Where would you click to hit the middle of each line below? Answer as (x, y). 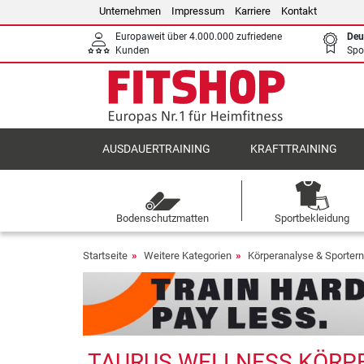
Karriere (253, 11)
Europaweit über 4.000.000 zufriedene (199, 37)
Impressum (198, 11)
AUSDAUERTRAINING (157, 149)
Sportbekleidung (312, 218)
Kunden (132, 50)
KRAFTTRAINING (293, 149)
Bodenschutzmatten (163, 218)
